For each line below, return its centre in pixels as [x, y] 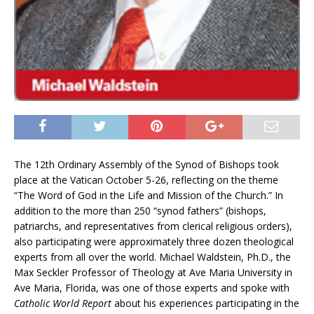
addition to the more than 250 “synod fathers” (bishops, [140, 210]
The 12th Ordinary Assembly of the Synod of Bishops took [146, 164]
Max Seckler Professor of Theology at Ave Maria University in [153, 272]
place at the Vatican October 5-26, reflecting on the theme [146, 179]
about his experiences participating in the [205, 303]
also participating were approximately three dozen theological [154, 241]
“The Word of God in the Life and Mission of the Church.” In [149, 195]
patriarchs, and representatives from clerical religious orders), [153, 226]
